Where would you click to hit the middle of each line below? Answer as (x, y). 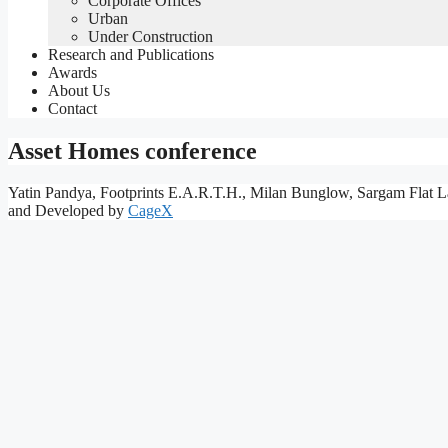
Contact (72, 108)
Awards (72, 72)
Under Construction (150, 36)
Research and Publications (131, 54)
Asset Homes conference (132, 150)
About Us (79, 90)
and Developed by (68, 211)
